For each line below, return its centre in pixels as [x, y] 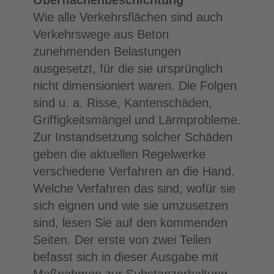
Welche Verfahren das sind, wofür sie [134, 188]
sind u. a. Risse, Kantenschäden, [122, 102]
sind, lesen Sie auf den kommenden [130, 222]
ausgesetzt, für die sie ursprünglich [128, 68]
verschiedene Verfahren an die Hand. [134, 171]
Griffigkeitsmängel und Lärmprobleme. [137, 120]
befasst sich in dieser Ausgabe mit [125, 257]
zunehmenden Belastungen [107, 51]
